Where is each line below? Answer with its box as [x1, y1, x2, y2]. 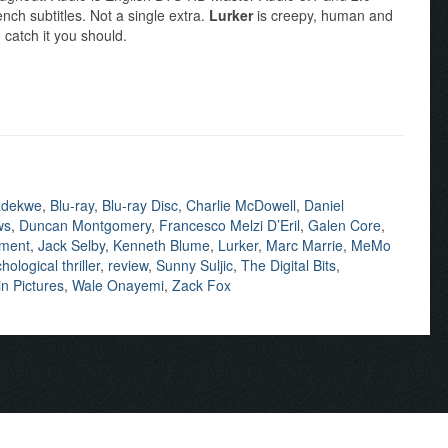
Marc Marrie [266, 235, 343, 256]
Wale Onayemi [72, 275, 164, 296]
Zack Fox [172, 275, 231, 296]
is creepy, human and [253, 5, 393, 26]
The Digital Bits [241, 255, 336, 276]
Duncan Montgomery [19, 215, 151, 236]
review [108, 255, 148, 276]
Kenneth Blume [113, 235, 210, 256]
